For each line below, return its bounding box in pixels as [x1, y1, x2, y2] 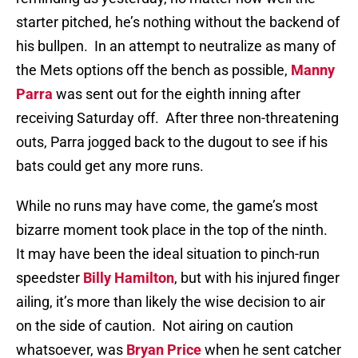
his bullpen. [16, 38, 88, 55]
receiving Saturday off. [16, 109, 159, 127]
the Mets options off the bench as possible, [16, 62, 291, 79]
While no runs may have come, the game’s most [16, 197, 318, 215]
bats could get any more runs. [16, 157, 204, 175]
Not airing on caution [162, 317, 293, 335]
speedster [16, 269, 83, 287]
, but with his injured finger [174, 269, 340, 287]
